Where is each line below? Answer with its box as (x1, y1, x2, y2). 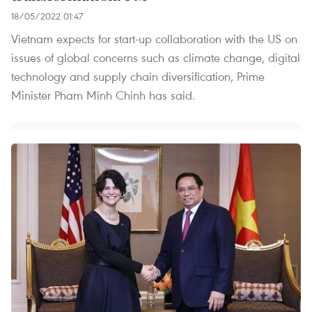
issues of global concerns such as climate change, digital (11, 49, 300, 66)
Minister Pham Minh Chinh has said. (11, 87, 195, 104)
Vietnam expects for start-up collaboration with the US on (11, 31, 297, 47)
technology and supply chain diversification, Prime (11, 68, 265, 85)
